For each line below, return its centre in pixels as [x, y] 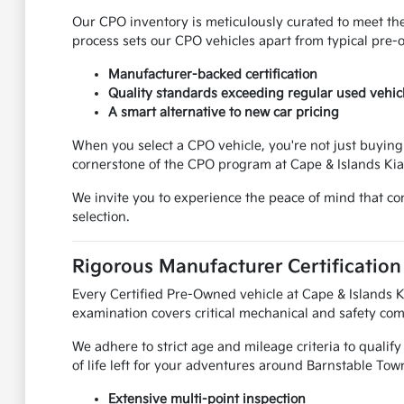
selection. [100, 217]
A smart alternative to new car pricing [223, 113]
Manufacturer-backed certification [212, 75]
